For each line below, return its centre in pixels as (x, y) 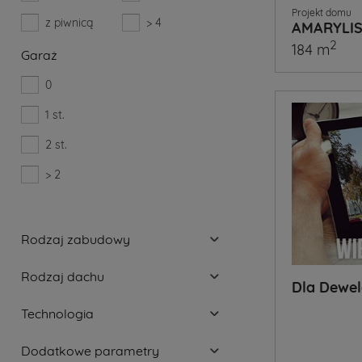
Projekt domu (322, 13)
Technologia (58, 313)
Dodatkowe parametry (90, 350)
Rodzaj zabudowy (76, 239)
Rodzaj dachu (63, 276)
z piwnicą (69, 22)
